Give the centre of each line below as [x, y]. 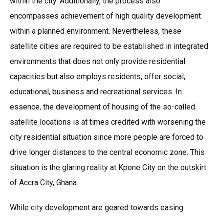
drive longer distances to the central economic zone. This [107, 153]
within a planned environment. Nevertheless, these [96, 31]
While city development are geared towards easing [97, 208]
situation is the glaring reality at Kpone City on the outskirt [108, 168]
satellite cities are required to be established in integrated [109, 46]
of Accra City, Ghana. [44, 183]
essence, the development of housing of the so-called [102, 107]
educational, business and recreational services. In [96, 92]
